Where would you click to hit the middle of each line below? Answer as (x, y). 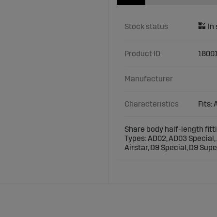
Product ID (142, 54)
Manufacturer (149, 79)
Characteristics (152, 104)
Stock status (146, 27)
